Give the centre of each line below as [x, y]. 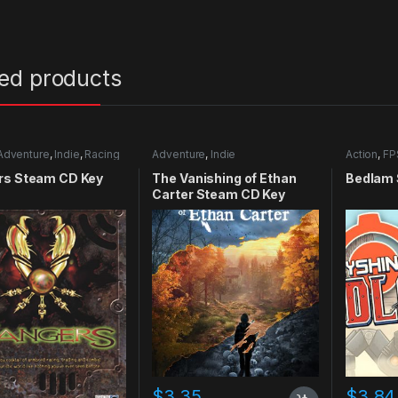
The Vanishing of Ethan [224, 179]
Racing [102, 154]
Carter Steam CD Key [219, 195]
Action [362, 154]
